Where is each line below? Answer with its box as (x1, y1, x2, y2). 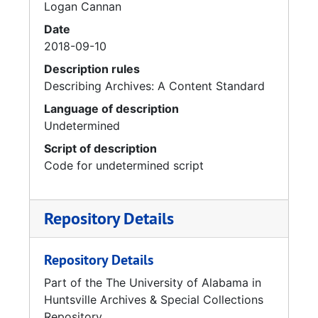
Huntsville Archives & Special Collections (44, 292, 263, 307)
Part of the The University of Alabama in (44, 275, 261, 290)
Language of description (44, 102, 179, 116)
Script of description (44, 141, 157, 155)
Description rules (44, 62, 140, 76)
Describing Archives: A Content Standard (44, 79, 265, 93)
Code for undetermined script (44, 158, 204, 172)
